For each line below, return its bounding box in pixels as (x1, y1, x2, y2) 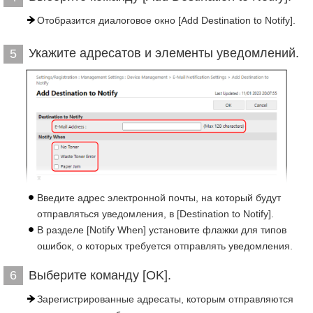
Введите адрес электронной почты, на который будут (37, 191, 281, 203)
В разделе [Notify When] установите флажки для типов (37, 224, 286, 235)
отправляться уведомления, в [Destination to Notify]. (37, 208, 274, 219)
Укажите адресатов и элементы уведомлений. (29, 46, 299, 60)
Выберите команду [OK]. (29, 268, 171, 282)
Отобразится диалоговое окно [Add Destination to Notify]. (37, 15, 296, 26)
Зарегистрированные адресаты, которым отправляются (37, 293, 293, 305)
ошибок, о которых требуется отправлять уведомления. (37, 240, 293, 252)
